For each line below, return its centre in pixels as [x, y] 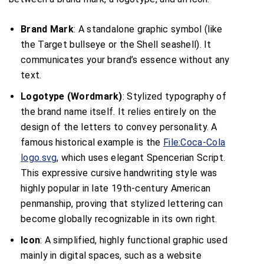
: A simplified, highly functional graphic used [134, 240]
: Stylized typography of [174, 96]
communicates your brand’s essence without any [125, 60]
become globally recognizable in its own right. [119, 219]
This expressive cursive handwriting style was [119, 173]
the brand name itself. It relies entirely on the [119, 111]
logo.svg [39, 157]
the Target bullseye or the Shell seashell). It [116, 44]
